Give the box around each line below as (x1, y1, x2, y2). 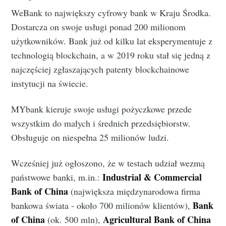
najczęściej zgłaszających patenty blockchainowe (11, 63, 190, 76)
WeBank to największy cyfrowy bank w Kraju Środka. (11, 7, 211, 19)
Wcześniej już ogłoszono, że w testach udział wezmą (11, 157, 205, 169)
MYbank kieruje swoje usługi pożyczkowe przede (11, 103, 192, 116)
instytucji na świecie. (11, 77, 89, 90)
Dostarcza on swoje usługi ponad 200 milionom (11, 21, 186, 33)
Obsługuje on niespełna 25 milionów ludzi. (11, 131, 169, 144)
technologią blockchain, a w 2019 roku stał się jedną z (11, 49, 211, 62)
